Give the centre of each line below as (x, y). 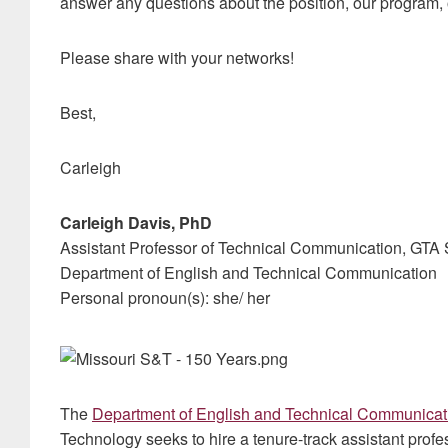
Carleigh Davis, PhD (136, 222)
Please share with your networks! (177, 57)
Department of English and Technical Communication (248, 272)
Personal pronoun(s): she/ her (165, 297)
